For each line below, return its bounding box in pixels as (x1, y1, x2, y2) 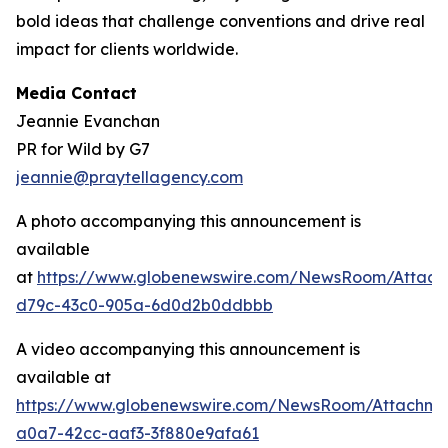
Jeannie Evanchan (16, 111, 160, 131)
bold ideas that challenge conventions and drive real (16, 11, 425, 31)
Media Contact (16, 83, 137, 103)
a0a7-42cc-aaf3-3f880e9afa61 (16, 423, 259, 443)
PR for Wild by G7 (16, 139, 150, 159)
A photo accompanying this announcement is (16, 211, 361, 231)
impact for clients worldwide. (16, 39, 238, 59)
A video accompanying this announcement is (16, 339, 360, 359)
